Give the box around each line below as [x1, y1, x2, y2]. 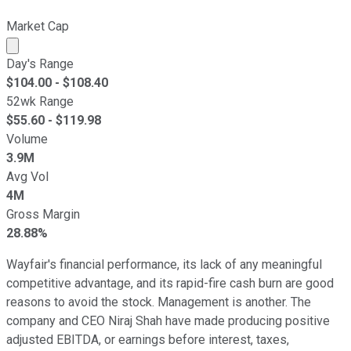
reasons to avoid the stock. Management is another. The [6, 294, 311, 309]
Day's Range [6, 56, 74, 71]
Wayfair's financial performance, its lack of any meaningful [6, 256, 322, 272]
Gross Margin [6, 206, 80, 222]
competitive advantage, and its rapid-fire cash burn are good [6, 275, 334, 291]
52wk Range [6, 93, 74, 109]
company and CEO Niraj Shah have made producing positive [6, 313, 330, 328]
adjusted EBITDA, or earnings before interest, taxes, [6, 331, 289, 347]
